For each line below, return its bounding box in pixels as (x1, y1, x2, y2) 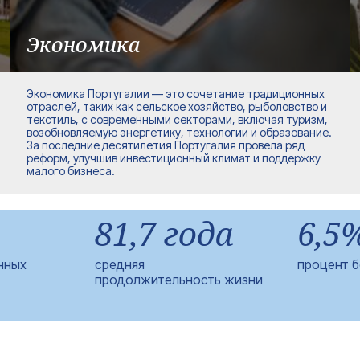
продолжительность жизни (94, 272, 263, 288)
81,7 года (94, 211, 234, 256)
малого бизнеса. (27, 164, 116, 178)
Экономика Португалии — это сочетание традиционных (27, 87, 325, 100)
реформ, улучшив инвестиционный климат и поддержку (27, 151, 321, 165)
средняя (94, 256, 145, 272)
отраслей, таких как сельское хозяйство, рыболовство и (27, 100, 328, 113)
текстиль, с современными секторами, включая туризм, (27, 112, 329, 126)
